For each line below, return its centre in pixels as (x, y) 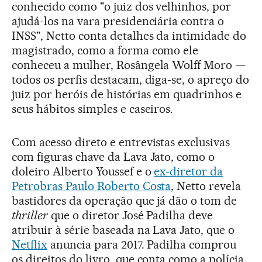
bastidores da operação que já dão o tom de (125, 200)
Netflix (30, 244)
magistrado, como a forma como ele (105, 50)
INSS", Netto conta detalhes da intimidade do (129, 35)
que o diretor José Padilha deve (130, 215)
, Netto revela (206, 186)
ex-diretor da (189, 171)
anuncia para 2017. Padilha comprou (142, 244)
